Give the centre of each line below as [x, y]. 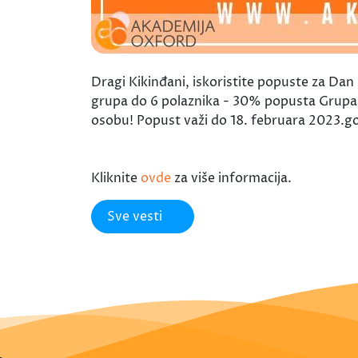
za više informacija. [231, 178]
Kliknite [116, 178]
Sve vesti [135, 216]
